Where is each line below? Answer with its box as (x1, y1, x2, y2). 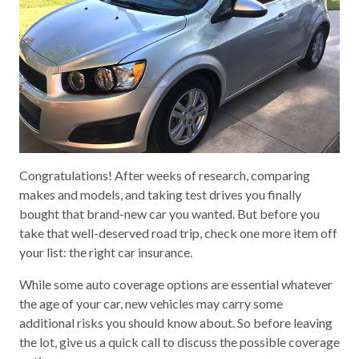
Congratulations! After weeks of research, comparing (19, 167, 310, 183)
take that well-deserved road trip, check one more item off (19, 225, 337, 240)
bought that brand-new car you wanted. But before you (19, 206, 320, 221)
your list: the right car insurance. (19, 244, 192, 260)
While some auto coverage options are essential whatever (19, 276, 333, 292)
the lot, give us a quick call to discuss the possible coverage (19, 334, 340, 349)
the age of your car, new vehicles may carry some (19, 296, 283, 311)
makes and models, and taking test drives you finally (19, 187, 301, 202)
